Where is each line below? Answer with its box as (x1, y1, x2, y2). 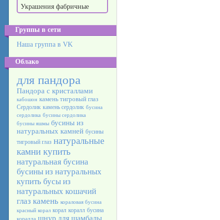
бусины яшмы (17, 121, 49, 126)
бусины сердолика (43, 112, 86, 118)
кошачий (65, 187, 96, 196)
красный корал (17, 208, 51, 213)
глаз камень (17, 196, 58, 206)
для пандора (17, 73, 81, 86)
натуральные (54, 136, 104, 146)
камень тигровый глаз (39, 95, 98, 103)
